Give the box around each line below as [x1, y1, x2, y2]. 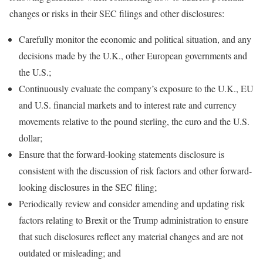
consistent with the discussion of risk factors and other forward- [19, 164, 252, 177]
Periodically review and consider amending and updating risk [19, 197, 245, 210]
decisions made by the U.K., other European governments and [19, 49, 247, 62]
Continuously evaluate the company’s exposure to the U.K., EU [19, 82, 254, 95]
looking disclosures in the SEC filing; [19, 181, 157, 194]
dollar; [19, 131, 42, 144]
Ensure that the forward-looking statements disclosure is [19, 148, 224, 161]
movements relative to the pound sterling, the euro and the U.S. [19, 115, 249, 128]
